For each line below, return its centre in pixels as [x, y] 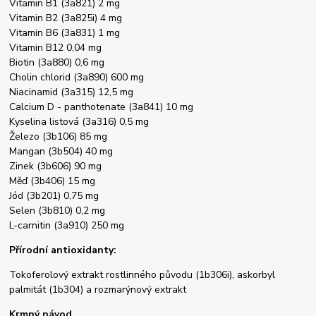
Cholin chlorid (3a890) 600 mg [77, 78]
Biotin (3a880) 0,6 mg [57, 63]
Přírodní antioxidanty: [63, 250]
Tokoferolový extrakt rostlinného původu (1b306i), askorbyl [142, 275]
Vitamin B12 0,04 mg [56, 48]
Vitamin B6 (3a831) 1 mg [65, 33]
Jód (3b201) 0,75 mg [54, 196]
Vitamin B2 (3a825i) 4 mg [70, 18]
